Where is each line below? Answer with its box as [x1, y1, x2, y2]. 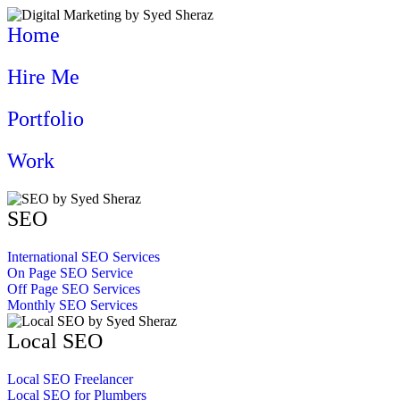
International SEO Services [7, 249, 160, 264]
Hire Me [7, 65, 79, 88]
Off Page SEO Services [7, 281, 140, 296]
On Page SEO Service [7, 265, 133, 280]
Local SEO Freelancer [7, 371, 133, 387]
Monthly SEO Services [7, 297, 137, 312]
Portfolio [7, 107, 84, 130]
